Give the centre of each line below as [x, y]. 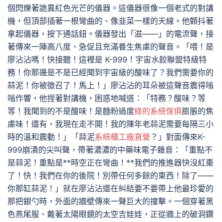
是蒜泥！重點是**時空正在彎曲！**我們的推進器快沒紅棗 [111, 163]
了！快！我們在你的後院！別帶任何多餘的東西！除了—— [111, 175]
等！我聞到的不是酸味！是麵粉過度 [71, 111]
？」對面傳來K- [178, 137]
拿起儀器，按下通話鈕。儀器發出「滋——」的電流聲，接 [111, 34]
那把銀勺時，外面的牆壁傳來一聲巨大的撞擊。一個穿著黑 [111, 201]
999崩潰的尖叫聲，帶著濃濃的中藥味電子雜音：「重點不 [110, 150]
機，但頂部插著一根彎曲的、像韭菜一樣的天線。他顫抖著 [111, 21]
